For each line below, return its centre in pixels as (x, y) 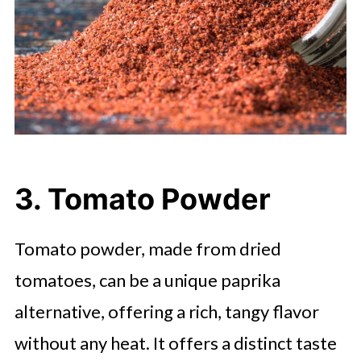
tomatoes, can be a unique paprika (147, 280)
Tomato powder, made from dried (147, 249)
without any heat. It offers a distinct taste (175, 343)
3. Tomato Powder (142, 199)
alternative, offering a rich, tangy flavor (166, 311)
